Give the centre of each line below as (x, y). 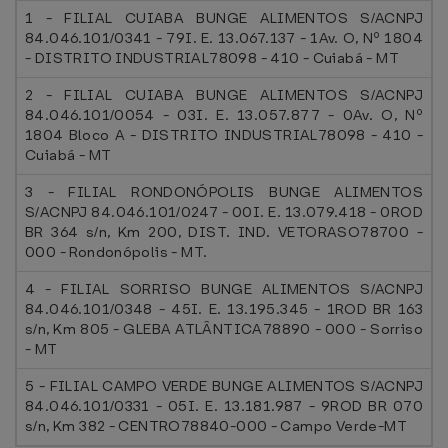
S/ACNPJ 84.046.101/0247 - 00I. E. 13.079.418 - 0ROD (224, 212)
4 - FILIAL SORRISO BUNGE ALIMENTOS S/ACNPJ (224, 289)
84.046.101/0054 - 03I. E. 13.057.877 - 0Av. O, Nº (224, 115)
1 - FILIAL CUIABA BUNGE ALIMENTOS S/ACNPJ (224, 18)
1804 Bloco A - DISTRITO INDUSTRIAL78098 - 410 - (224, 135)
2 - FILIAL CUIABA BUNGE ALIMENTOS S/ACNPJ (224, 95)
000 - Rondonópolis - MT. (116, 252)
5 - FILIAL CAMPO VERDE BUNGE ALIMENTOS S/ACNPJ (224, 386)
